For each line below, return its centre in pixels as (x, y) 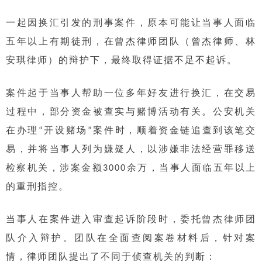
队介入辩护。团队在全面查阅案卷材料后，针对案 (131, 238)
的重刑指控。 (37, 187)
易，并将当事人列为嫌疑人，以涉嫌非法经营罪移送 (131, 149)
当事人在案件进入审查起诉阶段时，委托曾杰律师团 (131, 220)
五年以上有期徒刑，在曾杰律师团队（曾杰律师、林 (131, 42)
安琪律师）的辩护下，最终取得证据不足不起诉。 (122, 61)
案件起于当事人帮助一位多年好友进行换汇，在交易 (131, 93)
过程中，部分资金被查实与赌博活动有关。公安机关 (131, 112)
